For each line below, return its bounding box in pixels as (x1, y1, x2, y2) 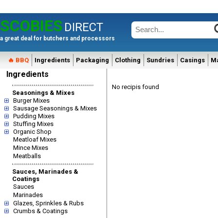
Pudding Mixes (13, 112, 54, 120)
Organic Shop (13, 128, 52, 135)
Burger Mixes (13, 97, 50, 104)
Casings (180, 56, 205, 64)
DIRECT (64, 20, 103, 34)
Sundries (146, 56, 174, 64)
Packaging (76, 56, 109, 64)
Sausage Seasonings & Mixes (13, 105, 97, 112)
